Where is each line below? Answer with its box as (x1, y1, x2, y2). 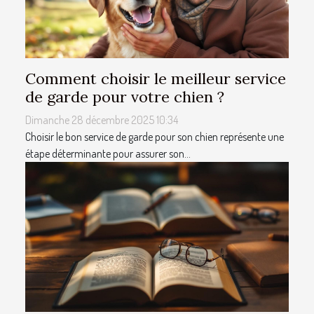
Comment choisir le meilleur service (25, 68, 286, 88)
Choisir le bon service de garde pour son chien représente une (25, 129, 284, 144)
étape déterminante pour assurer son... (25, 146, 191, 161)
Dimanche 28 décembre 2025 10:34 (25, 112, 178, 127)
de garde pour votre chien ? (25, 86, 224, 107)
